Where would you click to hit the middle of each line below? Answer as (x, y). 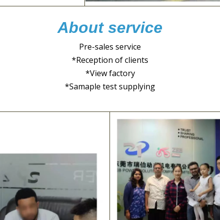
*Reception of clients (110, 60)
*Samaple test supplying (110, 86)
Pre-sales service (110, 46)
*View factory (110, 73)
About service (110, 27)
